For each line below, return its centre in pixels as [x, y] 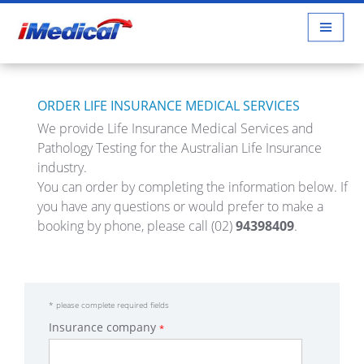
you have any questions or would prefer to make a [180, 206]
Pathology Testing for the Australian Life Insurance [179, 148]
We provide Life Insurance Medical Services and [175, 128]
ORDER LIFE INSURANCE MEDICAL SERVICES [168, 106]
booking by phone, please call [124, 226]
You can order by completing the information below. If [192, 187]
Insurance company [104, 327]
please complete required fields [111, 305]
